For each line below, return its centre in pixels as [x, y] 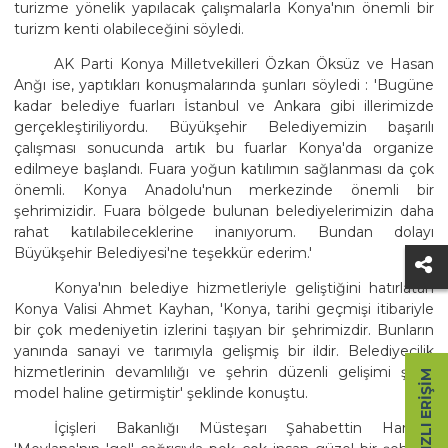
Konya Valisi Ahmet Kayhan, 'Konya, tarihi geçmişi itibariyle [224, 308]
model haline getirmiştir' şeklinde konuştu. [161, 392]
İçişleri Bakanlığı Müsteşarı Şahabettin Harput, [244, 427]
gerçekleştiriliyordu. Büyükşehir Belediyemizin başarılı [224, 126]
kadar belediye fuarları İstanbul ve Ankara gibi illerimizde [224, 105]
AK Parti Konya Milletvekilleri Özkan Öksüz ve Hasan [244, 63]
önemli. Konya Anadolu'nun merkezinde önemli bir [224, 189]
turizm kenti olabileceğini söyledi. [129, 28]
